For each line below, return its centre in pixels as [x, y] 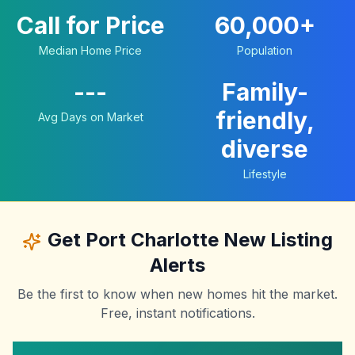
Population [265, 51]
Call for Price [90, 26]
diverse [265, 149]
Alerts [177, 265]
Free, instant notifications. [177, 313]
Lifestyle [265, 174]
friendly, [265, 121]
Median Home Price [90, 51]
